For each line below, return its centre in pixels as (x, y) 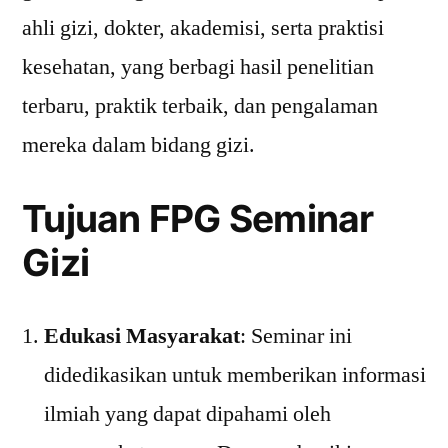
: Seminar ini (296, 336)
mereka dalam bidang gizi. (138, 145)
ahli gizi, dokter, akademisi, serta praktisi (203, 28)
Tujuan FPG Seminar (198, 218)
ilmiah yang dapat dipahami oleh (187, 414)
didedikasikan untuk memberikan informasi (235, 375)
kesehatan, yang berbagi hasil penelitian (198, 67)
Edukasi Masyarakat (142, 336)
